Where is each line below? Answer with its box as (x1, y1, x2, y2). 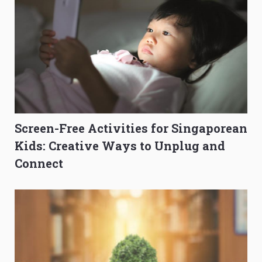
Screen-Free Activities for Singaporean (15, 120, 247, 136)
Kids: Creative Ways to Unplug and (15, 138, 225, 154)
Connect (15, 156, 63, 171)
